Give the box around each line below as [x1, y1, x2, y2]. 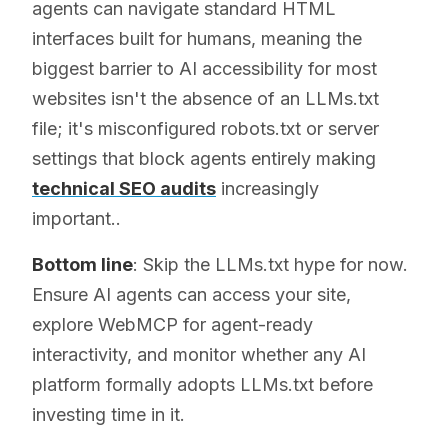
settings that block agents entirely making [32, 147, 376, 169]
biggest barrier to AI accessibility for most [32, 57, 377, 79]
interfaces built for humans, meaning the [32, 27, 362, 49]
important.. [32, 207, 121, 229]
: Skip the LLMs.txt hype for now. [133, 253, 408, 275]
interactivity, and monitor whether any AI [32, 343, 366, 365]
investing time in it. [32, 403, 185, 425]
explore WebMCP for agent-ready [32, 313, 313, 335]
